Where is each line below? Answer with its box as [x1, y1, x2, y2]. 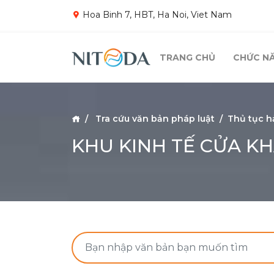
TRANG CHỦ [160, 52, 216, 63]
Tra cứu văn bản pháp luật [95, 113, 215, 124]
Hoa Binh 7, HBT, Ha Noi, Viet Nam [80, 9, 232, 21]
